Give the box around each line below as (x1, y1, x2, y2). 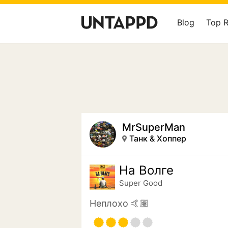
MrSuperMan (122, 121, 185, 133)
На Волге (119, 163, 174, 178)
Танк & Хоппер (129, 133, 186, 144)
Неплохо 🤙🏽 (90, 198, 149, 209)
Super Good (119, 178, 162, 188)
